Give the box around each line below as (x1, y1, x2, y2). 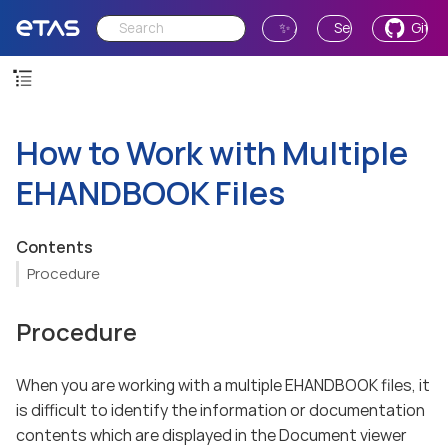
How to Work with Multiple (16, 131, 408, 175)
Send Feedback (333, 18, 434, 37)
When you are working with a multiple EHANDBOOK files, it (16, 373, 430, 396)
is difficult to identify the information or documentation (16, 398, 425, 421)
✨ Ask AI (279, 18, 333, 37)
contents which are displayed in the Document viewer (16, 423, 407, 446)
